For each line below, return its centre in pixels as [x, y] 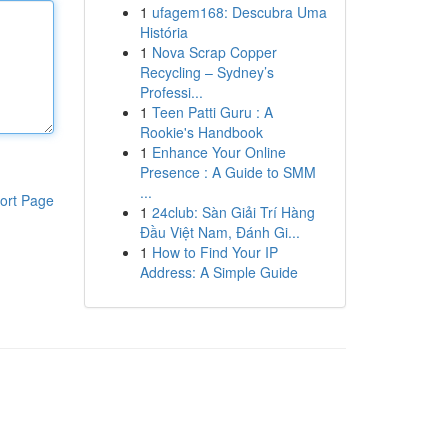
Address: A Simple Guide [218, 272]
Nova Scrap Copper [214, 52]
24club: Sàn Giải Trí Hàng [233, 212]
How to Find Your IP [214, 252]
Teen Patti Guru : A [212, 112]
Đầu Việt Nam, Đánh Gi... [219, 232]
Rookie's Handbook [201, 132]
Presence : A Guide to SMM [227, 172]
